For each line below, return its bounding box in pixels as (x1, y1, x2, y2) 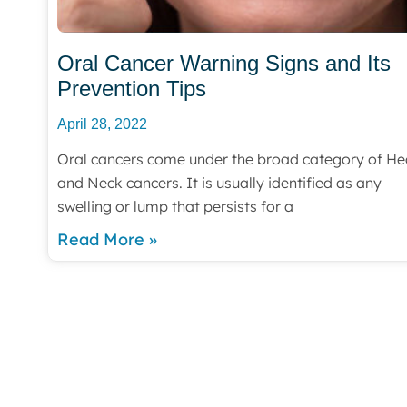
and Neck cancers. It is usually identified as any (57, 173, 382, 192)
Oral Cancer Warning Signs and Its (57, 50, 391, 75)
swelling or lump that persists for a (57, 196, 293, 215)
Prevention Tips (57, 75, 206, 101)
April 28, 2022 (57, 115, 147, 132)
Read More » (57, 228, 157, 250)
